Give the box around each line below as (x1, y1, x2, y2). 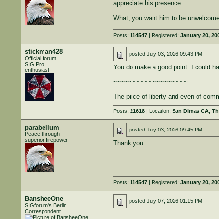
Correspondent (24, 208, 61, 214)
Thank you (113, 139, 143, 147)
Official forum (24, 55, 56, 61)
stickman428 (24, 48, 63, 55)
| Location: (144, 108, 172, 114)
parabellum (24, 124, 59, 131)
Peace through (24, 131, 60, 137)
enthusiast (24, 67, 49, 73)
